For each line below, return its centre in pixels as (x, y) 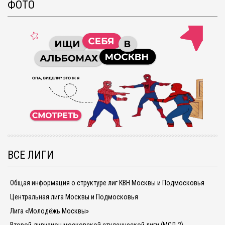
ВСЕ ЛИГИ (31, 155)
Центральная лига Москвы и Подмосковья (74, 197)
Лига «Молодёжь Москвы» (49, 211)
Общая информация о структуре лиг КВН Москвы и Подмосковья (107, 183)
